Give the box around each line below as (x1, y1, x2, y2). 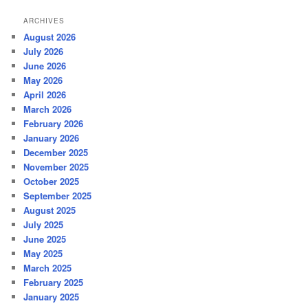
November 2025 (23, 160, 89, 174)
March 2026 (23, 102, 72, 116)
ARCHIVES (23, 16, 65, 26)
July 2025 (23, 218, 64, 232)
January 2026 (23, 131, 80, 145)
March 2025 (23, 261, 72, 275)
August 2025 (23, 203, 76, 217)
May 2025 (23, 247, 63, 261)
